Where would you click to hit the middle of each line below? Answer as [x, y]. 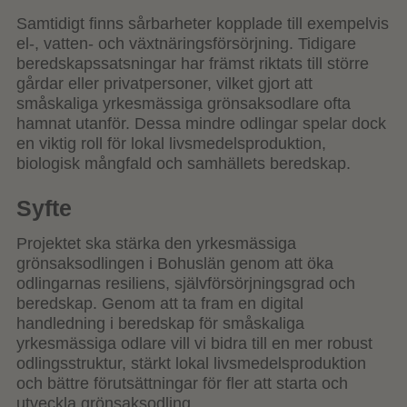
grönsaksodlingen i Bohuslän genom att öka [175, 263]
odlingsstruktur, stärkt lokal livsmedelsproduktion [191, 363]
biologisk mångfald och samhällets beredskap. [184, 164]
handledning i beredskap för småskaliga [160, 323]
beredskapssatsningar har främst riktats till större [193, 64]
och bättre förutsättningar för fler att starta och [182, 383]
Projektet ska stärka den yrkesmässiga [156, 243]
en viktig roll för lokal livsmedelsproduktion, [171, 144]
